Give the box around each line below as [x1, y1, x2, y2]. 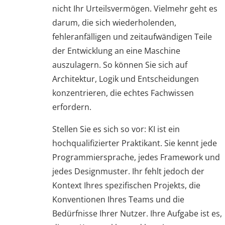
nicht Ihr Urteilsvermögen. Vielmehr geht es [52, 3, 217, 14]
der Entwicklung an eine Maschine [52, 45, 180, 56]
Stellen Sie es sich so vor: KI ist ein [52, 124, 180, 135]
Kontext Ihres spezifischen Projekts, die [52, 180, 200, 191]
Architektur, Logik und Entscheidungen [52, 73, 199, 84]
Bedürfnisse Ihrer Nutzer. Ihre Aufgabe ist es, [52, 208, 222, 219]
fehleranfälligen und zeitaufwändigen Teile [52, 31, 212, 42]
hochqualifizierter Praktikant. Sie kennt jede [52, 138, 217, 149]
